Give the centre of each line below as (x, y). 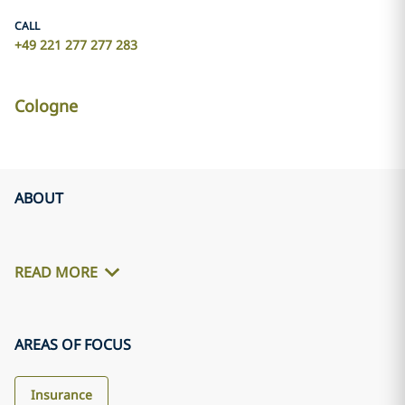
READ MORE (56, 273)
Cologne (46, 106)
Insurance (61, 395)
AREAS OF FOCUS (73, 344)
